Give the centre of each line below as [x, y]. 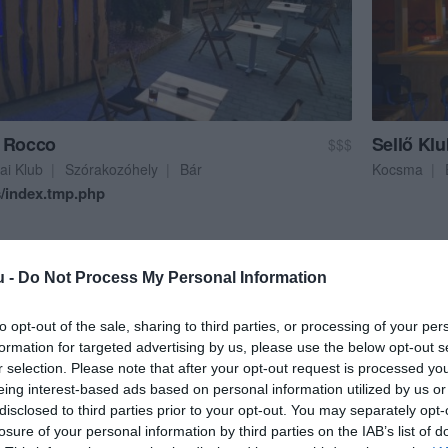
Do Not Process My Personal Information [172, 277]
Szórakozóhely [111, 168]
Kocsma [397, 168]
